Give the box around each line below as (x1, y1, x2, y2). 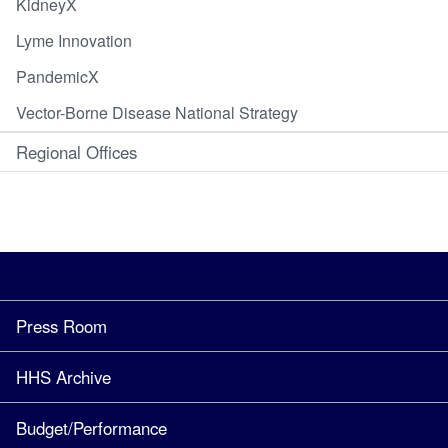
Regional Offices (16, 139, 137, 164)
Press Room (16, 313, 107, 338)
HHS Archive (16, 364, 111, 389)
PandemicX (16, 64, 99, 88)
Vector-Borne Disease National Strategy (16, 100, 298, 124)
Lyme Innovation (16, 28, 132, 52)
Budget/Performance (16, 415, 167, 440)
